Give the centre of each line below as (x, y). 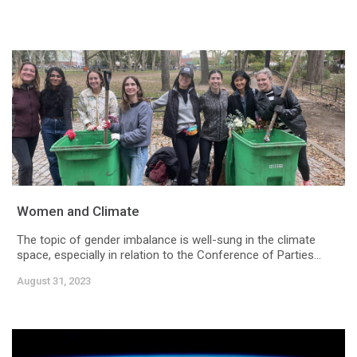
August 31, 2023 (54, 281)
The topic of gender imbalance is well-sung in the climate (166, 240)
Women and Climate (78, 212)
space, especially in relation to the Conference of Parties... (169, 255)
